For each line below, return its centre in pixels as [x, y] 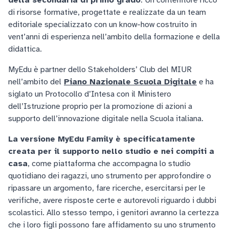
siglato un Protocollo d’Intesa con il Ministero [90, 94]
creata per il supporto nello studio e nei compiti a [111, 151]
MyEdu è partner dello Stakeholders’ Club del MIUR [100, 70]
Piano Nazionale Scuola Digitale [130, 82]
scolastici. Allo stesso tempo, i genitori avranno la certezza [113, 213]
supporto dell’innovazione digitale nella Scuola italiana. [106, 119]
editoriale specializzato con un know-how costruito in [102, 25]
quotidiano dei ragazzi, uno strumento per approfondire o [110, 176]
